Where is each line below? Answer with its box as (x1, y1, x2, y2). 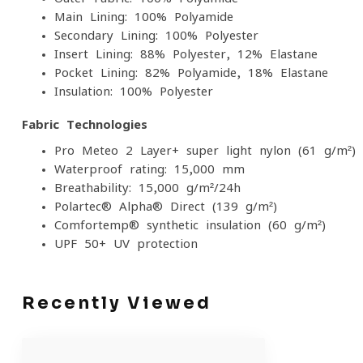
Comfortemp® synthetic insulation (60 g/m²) (54, 219, 326, 231)
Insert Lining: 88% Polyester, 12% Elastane (54, 48, 318, 60)
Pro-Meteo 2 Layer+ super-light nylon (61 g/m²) (54, 144, 356, 156)
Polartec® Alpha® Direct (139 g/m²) (54, 200, 277, 212)
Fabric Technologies (22, 118, 147, 130)
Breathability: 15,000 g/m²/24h (54, 181, 241, 194)
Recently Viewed (22, 293, 211, 314)
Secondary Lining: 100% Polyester (54, 29, 258, 41)
